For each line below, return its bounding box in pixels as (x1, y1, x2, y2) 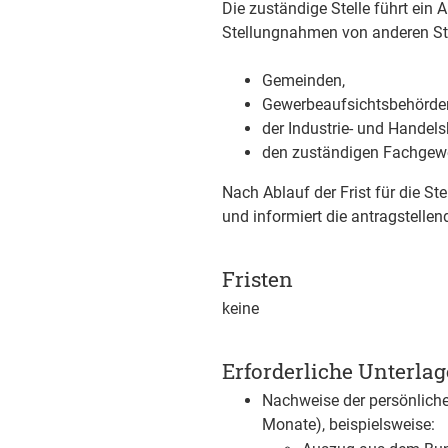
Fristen (222, 265, 293, 293)
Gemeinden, (262, 71, 345, 90)
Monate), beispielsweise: (262, 415, 435, 434)
